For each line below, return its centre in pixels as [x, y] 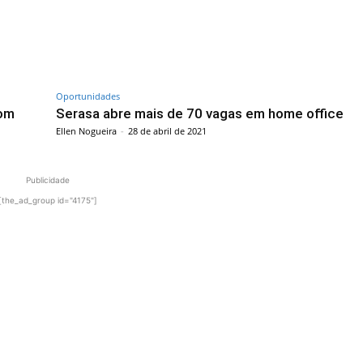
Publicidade [48, 179]
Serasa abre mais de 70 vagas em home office [200, 113]
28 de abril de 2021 [167, 130]
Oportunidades [88, 96]
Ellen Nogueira [86, 130]
